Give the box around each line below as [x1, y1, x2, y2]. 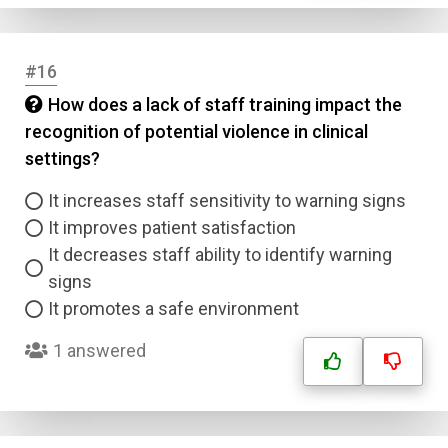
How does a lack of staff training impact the [48, 94, 402, 115]
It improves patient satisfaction [48, 217, 296, 238]
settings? [25, 148, 100, 169]
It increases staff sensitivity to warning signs [48, 190, 406, 211]
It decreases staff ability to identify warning [48, 244, 392, 265]
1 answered [53, 340, 146, 361]
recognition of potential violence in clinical [25, 121, 368, 142]
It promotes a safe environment [48, 298, 299, 319]
